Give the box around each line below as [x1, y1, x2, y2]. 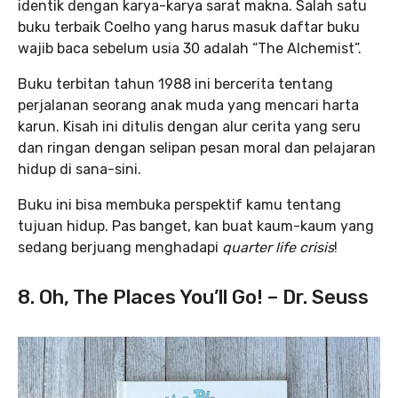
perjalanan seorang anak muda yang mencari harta [18, 97, 359, 115]
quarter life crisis [222, 239, 334, 257]
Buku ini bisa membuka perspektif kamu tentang [18, 196, 341, 214]
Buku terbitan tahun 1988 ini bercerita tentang [18, 76, 333, 93]
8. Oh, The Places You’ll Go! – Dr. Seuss [18, 285, 369, 310]
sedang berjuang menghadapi [18, 239, 222, 257]
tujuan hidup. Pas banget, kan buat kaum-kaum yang [18, 218, 374, 235]
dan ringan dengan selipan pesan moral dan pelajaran [18, 139, 376, 157]
